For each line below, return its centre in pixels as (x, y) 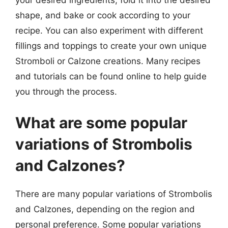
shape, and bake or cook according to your (103, 15)
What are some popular (101, 123)
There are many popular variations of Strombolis (114, 194)
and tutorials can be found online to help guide (111, 76)
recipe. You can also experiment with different (109, 30)
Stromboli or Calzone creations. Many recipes (108, 61)
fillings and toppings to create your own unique (111, 46)
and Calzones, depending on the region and (105, 209)
